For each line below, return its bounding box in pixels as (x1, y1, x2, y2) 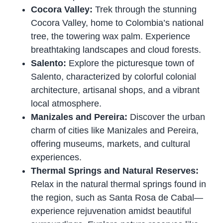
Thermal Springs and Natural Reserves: (31, 166, 199, 176)
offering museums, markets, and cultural (31, 139, 191, 149)
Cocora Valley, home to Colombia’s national (31, 18, 204, 28)
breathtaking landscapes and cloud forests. (31, 45, 202, 55)
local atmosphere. (31, 99, 102, 109)
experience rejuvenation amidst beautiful (31, 206, 192, 217)
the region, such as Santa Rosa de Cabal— (31, 193, 204, 203)
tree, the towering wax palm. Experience (31, 31, 191, 42)
